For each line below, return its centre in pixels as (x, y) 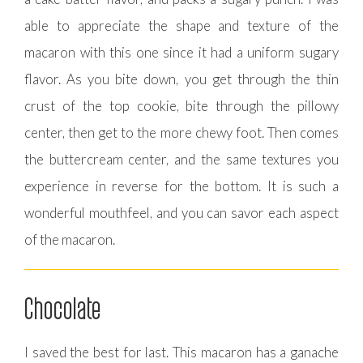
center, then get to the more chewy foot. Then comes (181, 132)
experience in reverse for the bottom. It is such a (181, 186)
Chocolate (63, 307)
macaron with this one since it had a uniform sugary (181, 52)
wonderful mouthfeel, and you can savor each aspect (181, 212)
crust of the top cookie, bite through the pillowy (181, 105)
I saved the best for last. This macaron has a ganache (181, 352)
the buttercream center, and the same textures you (181, 159)
